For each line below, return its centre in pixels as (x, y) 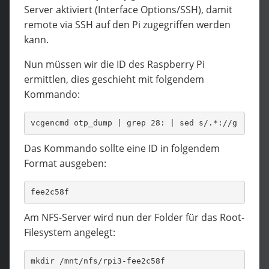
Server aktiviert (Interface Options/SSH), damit (128, 9)
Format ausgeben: (65, 163)
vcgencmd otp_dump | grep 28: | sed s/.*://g (134, 123)
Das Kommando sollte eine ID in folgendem (122, 148)
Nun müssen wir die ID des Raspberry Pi (114, 64)
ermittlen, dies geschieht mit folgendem (114, 79)
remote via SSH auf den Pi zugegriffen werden (127, 24)
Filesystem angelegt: (70, 232)
